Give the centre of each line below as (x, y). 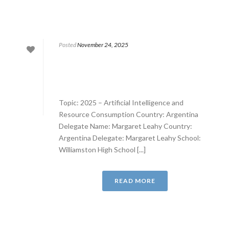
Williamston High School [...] (102, 150)
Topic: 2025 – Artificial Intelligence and (121, 102)
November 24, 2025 (103, 45)
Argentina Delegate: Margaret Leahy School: (130, 138)
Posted (67, 45)
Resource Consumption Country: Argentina (129, 114)
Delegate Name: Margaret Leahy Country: (125, 126)
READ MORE (135, 181)
